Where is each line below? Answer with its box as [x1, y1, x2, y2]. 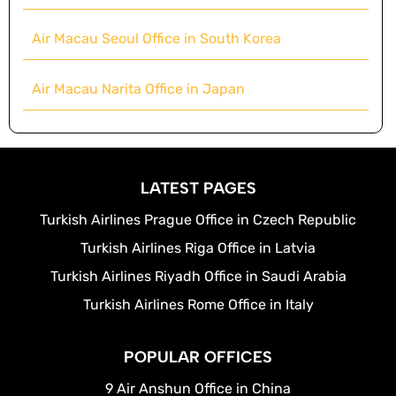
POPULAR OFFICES [124, 347, 272, 368]
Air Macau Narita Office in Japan [32, 80, 245, 98]
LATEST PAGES [140, 179, 256, 199]
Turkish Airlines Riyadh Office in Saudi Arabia [49, 268, 346, 286]
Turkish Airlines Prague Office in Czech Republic [40, 211, 356, 229]
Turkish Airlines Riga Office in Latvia [80, 240, 316, 257]
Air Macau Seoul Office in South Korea [32, 30, 281, 48]
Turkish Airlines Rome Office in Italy [82, 296, 314, 314]
